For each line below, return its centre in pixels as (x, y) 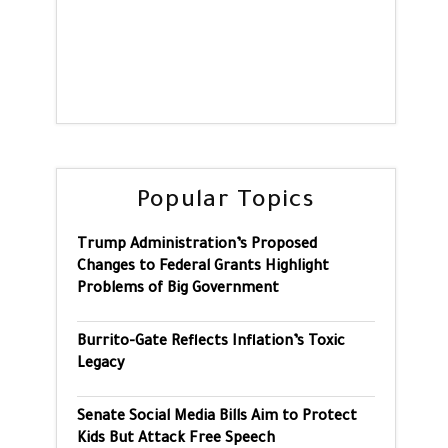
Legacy (101, 365)
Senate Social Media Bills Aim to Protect (217, 418)
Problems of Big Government (178, 290)
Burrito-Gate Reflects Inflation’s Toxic (211, 343)
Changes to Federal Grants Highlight (203, 268)
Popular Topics (226, 202)
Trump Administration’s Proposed (197, 246)
